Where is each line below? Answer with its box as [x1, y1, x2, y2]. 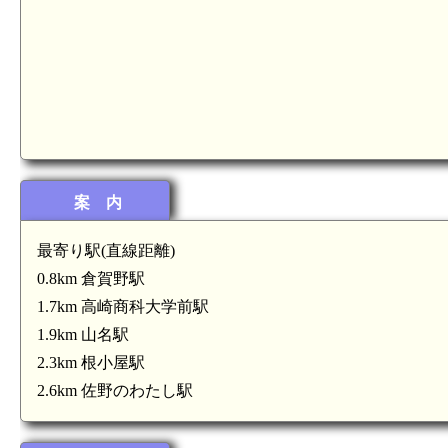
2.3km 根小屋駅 [37, 354, 145, 371]
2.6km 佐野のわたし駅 [37, 382, 193, 399]
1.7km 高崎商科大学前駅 [37, 298, 209, 315]
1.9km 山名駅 [37, 326, 129, 343]
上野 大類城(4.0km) [275, 399, 379, 416]
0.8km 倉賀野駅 [37, 270, 145, 287]
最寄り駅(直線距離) [37, 242, 175, 259]
